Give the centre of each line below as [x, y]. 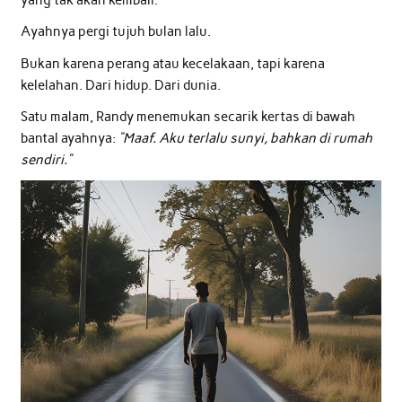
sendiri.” [46, 160]
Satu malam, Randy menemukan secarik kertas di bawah [188, 117]
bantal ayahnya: [69, 139]
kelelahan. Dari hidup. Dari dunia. [120, 85]
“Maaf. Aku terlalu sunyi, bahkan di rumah [245, 139]
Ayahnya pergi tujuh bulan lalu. [115, 32]
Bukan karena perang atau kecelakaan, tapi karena [172, 63]
